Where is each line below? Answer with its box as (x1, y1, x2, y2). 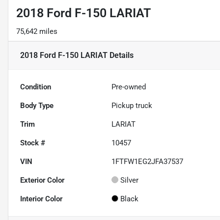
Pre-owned (111, 82, 146, 92)
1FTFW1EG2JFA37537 (111, 157, 184, 166)
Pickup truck (111, 101, 153, 110)
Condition (20, 82, 51, 92)
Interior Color (20, 194, 62, 204)
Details (108, 51, 134, 60)
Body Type (20, 101, 54, 110)
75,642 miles (16, 27, 57, 36)
